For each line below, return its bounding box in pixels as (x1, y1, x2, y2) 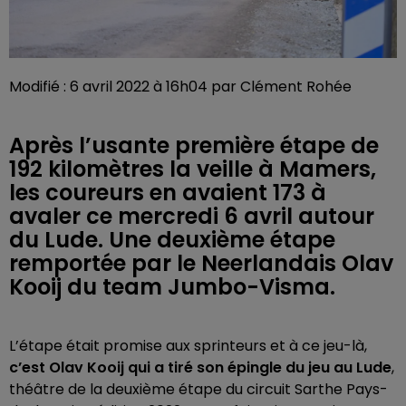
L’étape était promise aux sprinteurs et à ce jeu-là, (9, 335, 367, 357)
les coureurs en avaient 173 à (9, 178, 326, 208)
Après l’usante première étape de (9, 130, 379, 161)
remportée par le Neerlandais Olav (9, 248, 393, 279)
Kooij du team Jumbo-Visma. (9, 272, 335, 303)
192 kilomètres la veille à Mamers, (9, 154, 376, 185)
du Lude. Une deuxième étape (9, 225, 335, 256)
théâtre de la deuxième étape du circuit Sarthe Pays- (9, 379, 388, 401)
